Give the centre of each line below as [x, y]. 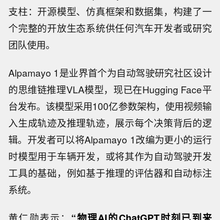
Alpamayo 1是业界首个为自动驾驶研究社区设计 [110, 73]
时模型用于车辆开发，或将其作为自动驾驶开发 [110, 156]
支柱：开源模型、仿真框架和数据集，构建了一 [110, 12]
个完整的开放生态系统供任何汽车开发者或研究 [110, 28]
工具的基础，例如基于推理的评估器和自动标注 [110, 173]
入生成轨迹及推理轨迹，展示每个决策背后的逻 [110, 123]
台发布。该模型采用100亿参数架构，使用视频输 [110, 106]
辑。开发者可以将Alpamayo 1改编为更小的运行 [110, 140]
